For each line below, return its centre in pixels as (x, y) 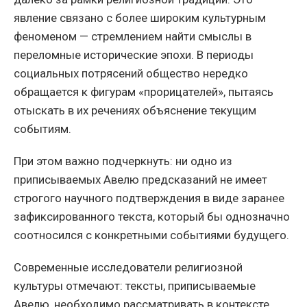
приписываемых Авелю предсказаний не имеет (140, 180)
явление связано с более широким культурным (140, 18)
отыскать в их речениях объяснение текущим (135, 111)
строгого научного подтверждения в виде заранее (149, 198)
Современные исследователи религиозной (128, 268)
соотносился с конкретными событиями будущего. (151, 235)
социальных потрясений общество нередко (131, 74)
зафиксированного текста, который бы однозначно (152, 217)
